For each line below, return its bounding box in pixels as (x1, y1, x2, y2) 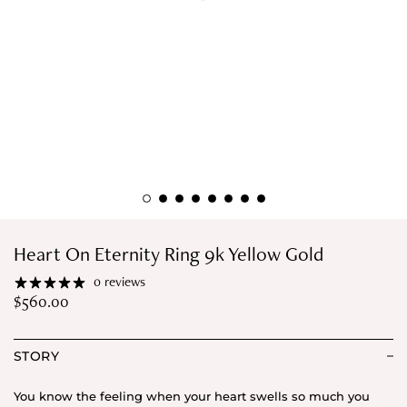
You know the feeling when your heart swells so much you (14, 388, 370, 403)
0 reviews (94, 273, 145, 292)
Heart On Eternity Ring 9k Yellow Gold (14, 240, 323, 267)
